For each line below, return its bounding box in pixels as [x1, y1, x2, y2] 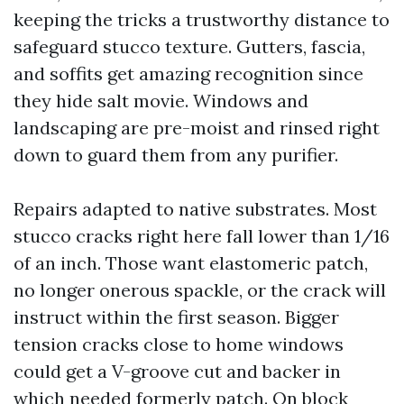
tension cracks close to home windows [14, 333, 344, 355]
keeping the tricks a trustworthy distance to [14, 8, 390, 31]
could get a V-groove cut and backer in [14, 360, 341, 382]
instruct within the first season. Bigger [14, 306, 339, 328]
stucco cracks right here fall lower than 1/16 [14, 225, 390, 247]
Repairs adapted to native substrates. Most [14, 197, 377, 220]
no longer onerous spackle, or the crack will [14, 279, 386, 301]
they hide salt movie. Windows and [14, 89, 308, 112]
